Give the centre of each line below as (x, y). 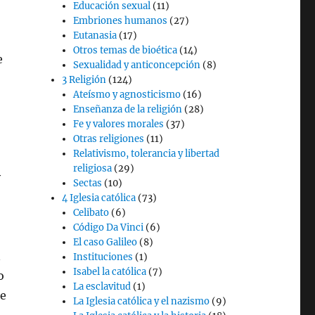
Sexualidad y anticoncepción (137, 65)
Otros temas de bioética (126, 50)
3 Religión (84, 80)
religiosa (93, 168)
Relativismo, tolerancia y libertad (147, 154)
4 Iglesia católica (99, 198)
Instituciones (103, 257)
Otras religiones (109, 139)
